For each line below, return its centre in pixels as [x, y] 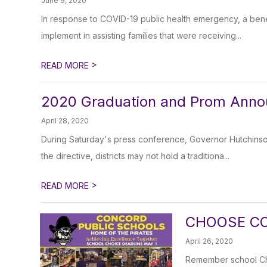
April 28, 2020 [65, 121]
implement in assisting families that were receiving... [142, 35]
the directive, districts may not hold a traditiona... [136, 156]
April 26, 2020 [209, 241]
